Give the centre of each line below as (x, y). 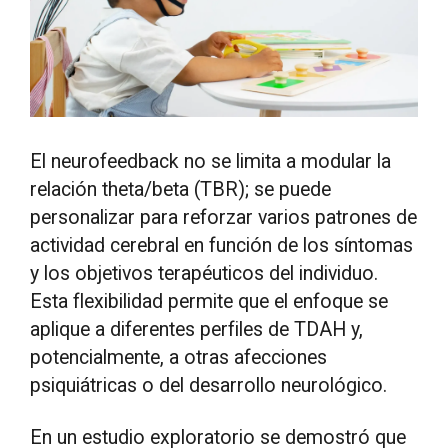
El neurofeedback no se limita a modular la (211, 162)
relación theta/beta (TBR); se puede (181, 190)
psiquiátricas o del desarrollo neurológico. (209, 386)
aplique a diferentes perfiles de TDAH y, (197, 330)
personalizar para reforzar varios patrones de (224, 218)
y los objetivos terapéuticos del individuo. (204, 274)
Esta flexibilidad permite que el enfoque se (209, 302)
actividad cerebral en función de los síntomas (222, 246)
